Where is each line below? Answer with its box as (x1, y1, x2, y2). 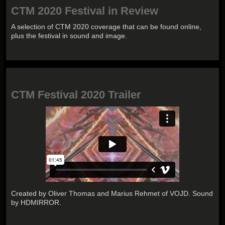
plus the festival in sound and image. (11, 32, 128, 40)
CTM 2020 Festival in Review (11, 4, 159, 17)
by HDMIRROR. (11, 198, 62, 206)
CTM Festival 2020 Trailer (11, 88, 142, 101)
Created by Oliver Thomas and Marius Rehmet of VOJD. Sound (11, 189, 213, 197)
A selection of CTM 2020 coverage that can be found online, (11, 23, 202, 31)
